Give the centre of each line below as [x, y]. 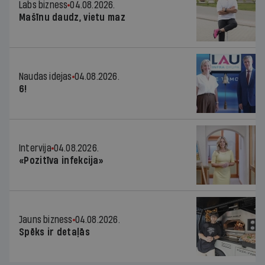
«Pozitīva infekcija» [61, 160]
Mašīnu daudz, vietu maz [72, 17]
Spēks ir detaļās [54, 232]
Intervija [35, 148]
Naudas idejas [46, 76]
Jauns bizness [46, 219]
